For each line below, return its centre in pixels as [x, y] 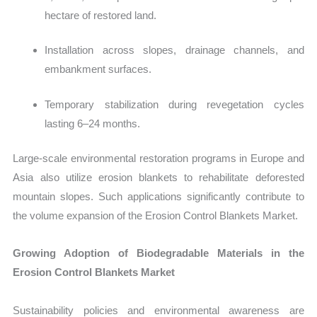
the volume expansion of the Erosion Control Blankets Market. [156, 216]
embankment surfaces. [98, 69]
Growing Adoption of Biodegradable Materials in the [158, 253]
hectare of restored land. [101, 15]
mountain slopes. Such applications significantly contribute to [158, 197]
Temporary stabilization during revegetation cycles [174, 104]
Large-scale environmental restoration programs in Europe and [158, 158]
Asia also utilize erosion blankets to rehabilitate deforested [158, 178]
